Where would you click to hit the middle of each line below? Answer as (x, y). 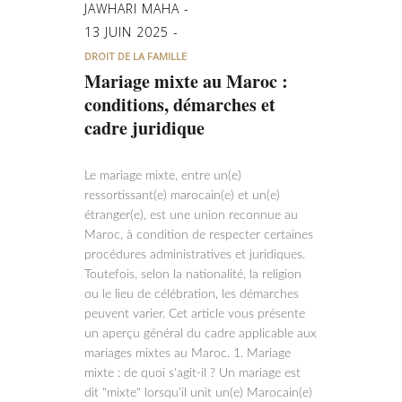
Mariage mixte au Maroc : (186, 81)
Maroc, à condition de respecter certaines (199, 235)
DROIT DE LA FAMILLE (135, 56)
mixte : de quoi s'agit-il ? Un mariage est (192, 373)
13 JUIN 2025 (129, 32)
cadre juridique (144, 128)
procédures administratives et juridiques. (195, 255)
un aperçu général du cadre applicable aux (201, 334)
